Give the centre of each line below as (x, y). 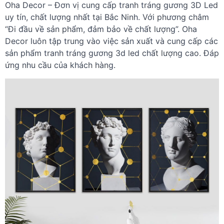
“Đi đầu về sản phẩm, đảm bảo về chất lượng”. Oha (101, 29)
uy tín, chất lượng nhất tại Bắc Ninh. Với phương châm (107, 17)
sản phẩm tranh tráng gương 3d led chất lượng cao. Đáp (112, 53)
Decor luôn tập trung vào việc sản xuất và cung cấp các (111, 41)
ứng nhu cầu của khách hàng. (60, 65)
